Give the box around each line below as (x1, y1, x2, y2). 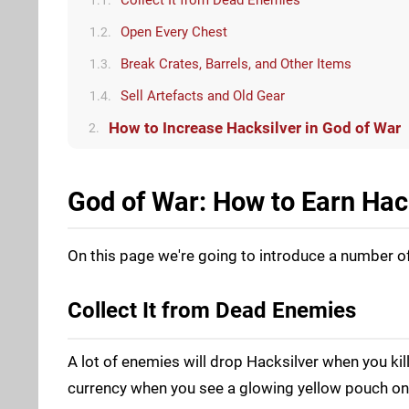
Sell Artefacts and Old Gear (121, 87, 285, 104)
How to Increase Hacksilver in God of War (109, 119, 401, 137)
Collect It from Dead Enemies (68, 297, 356, 323)
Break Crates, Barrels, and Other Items (121, 55, 351, 72)
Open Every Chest (121, 23, 227, 40)
